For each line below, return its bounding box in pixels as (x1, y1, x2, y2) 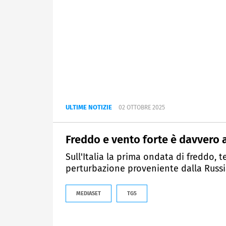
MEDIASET (76, 190, 101, 197)
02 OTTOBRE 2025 (119, 104, 165, 111)
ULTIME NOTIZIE (66, 103, 112, 111)
